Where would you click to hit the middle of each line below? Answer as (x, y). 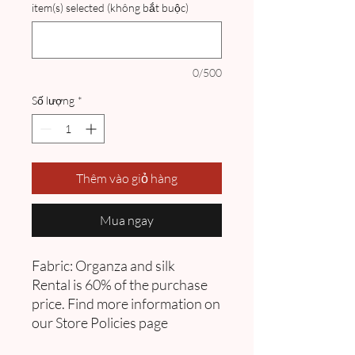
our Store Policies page (100, 323)
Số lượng (53, 101)
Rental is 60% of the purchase (120, 285)
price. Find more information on (126, 304)
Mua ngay (127, 221)
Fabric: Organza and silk (103, 266)
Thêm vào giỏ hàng (127, 179)
